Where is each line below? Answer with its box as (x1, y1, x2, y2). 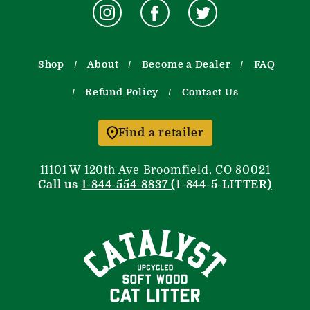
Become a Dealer (141, 58, 231, 70)
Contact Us (181, 86, 239, 98)
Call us (38, 178, 82, 191)
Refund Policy (85, 86, 159, 98)
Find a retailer (118, 126, 204, 139)
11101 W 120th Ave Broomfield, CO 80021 (39, 163, 271, 176)
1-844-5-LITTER (176, 178, 267, 191)
